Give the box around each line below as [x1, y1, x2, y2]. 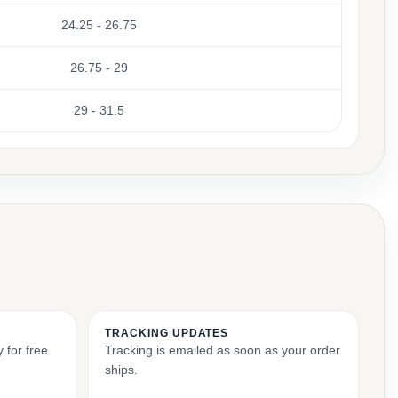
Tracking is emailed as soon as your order [105, 343, 340, 357]
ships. [105, 362, 138, 377]
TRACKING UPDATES [105, 327, 229, 339]
